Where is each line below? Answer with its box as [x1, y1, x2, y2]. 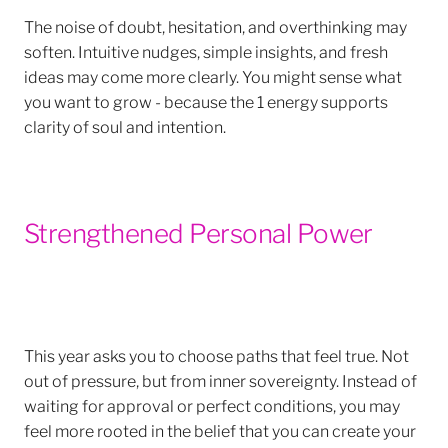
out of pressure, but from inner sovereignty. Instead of [24, 367, 417, 391]
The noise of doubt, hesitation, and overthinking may [24, 13, 407, 37]
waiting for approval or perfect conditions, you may [24, 392, 400, 416]
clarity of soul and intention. [24, 113, 226, 137]
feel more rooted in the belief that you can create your [24, 417, 416, 441]
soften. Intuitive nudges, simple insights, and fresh [24, 38, 388, 62]
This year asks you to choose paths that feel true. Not [24, 342, 409, 366]
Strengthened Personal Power [24, 211, 373, 250]
